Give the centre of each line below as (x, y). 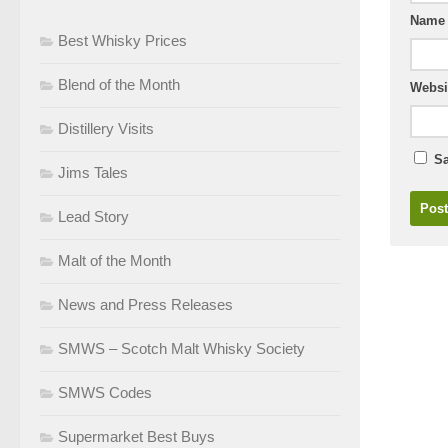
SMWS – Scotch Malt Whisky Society (181, 348)
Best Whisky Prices (122, 40)
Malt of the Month (114, 260)
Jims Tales (93, 172)
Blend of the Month (119, 84)
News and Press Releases (145, 304)
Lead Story (93, 216)
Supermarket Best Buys (136, 436)
